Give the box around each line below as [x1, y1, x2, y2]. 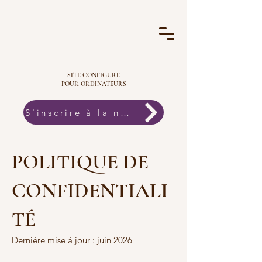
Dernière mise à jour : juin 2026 [12, 235, 132, 246]
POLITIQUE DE [12, 150, 149, 174]
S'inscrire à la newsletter [120, 106, 129, 118]
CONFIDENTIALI [12, 178, 168, 203]
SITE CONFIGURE [67, 71, 120, 79]
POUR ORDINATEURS [61, 80, 126, 88]
